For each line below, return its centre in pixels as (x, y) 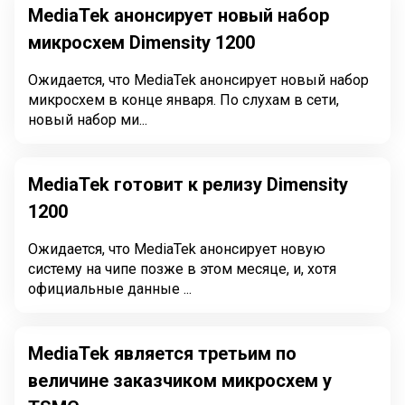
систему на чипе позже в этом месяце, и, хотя (182, 269)
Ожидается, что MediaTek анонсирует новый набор (198, 80)
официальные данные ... (110, 289)
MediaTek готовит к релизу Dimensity (188, 184)
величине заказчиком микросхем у (180, 381)
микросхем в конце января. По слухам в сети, (184, 100)
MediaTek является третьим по (162, 353)
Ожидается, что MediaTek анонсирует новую (177, 249)
